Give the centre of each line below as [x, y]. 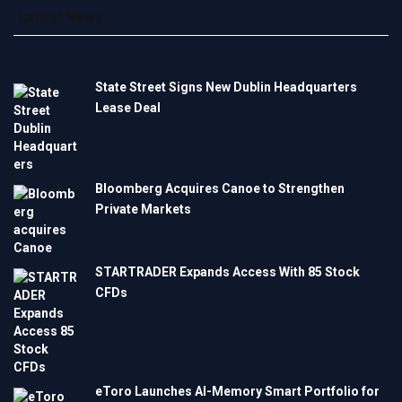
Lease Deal [128, 108]
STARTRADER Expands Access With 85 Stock [227, 272]
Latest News [61, 18]
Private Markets [143, 210]
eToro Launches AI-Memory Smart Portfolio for [237, 392]
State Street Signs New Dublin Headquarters [226, 87]
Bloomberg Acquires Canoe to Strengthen [220, 189]
